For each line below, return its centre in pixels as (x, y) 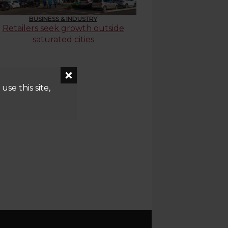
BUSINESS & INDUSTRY (63, 19)
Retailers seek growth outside (63, 28)
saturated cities (63, 39)
